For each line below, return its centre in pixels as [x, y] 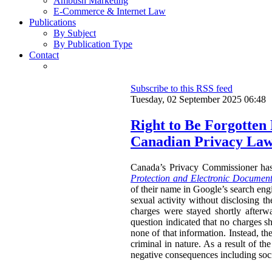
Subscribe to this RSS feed [182, 89]
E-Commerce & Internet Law [110, 12]
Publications [53, 22]
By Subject [75, 33]
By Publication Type [93, 44]
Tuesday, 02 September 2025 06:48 [198, 100]
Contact [44, 55]
